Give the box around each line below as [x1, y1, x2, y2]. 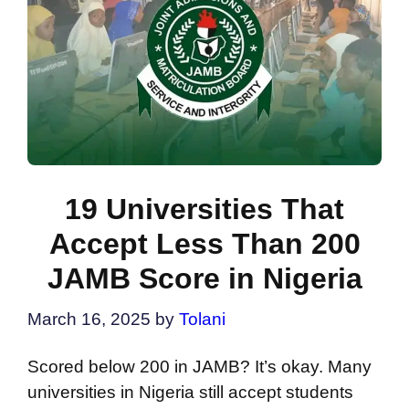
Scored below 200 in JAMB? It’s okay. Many [27, 357, 372, 377]
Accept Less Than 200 [48, 226, 361, 260]
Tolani [179, 309, 225, 330]
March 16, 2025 [27, 309, 151, 330]
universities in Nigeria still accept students [27, 383, 353, 403]
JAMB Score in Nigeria [47, 261, 362, 295]
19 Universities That [65, 192, 344, 225]
